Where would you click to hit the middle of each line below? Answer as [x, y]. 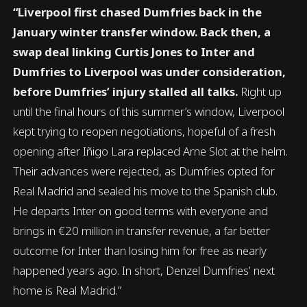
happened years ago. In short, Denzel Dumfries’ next [144, 271]
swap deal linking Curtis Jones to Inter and [134, 52]
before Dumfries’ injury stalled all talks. [126, 92]
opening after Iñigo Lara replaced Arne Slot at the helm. [151, 151]
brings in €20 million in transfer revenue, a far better [142, 231]
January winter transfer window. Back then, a [142, 32]
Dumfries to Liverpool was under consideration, [150, 72]
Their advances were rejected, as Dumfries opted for [144, 171]
